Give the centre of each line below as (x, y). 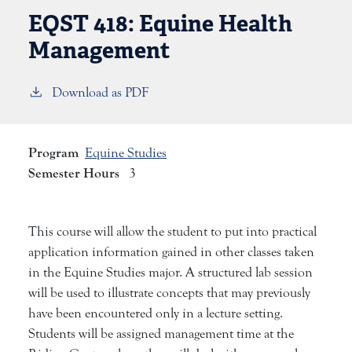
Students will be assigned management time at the (161, 334)
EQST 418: (84, 23)
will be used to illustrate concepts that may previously (169, 293)
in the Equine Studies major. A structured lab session (170, 272)
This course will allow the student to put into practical (172, 231)
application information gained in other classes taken (171, 252)
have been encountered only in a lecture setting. (156, 313)
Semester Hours (74, 173)
